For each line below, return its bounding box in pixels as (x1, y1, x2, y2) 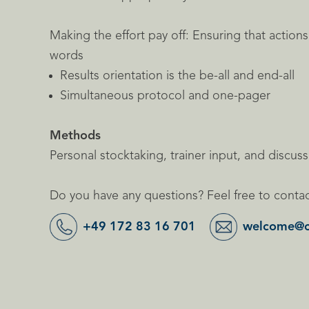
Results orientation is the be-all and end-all (60, 70, 295, 82)
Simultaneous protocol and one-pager (60, 90, 270, 102)
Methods (50, 130, 101, 142)
